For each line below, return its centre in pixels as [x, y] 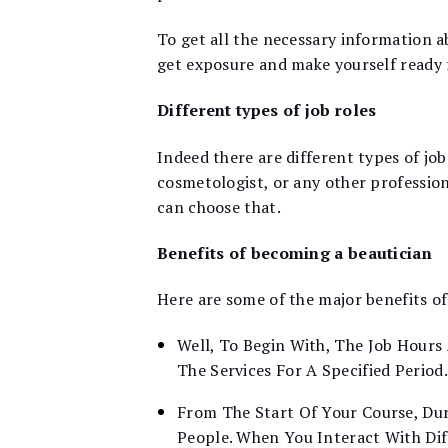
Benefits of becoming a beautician [294, 252]
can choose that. [219, 206]
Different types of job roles [267, 110]
